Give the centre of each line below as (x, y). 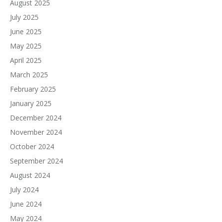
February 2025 (33, 89)
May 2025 (26, 46)
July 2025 (24, 17)
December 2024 (36, 118)
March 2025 (29, 75)
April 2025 (26, 60)
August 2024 (30, 175)
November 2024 (36, 132)
